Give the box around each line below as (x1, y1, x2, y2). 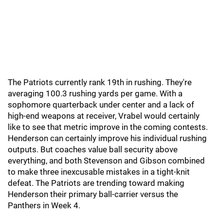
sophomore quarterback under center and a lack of (8, 100, 194, 109)
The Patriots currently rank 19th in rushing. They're (8, 77, 192, 87)
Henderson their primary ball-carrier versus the (8, 189, 178, 199)
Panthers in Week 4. (8, 200, 80, 210)
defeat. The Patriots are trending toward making (8, 178, 184, 188)
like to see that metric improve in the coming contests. (8, 122, 208, 132)
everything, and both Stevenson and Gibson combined (8, 156, 205, 165)
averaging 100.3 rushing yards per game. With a (8, 89, 182, 98)
